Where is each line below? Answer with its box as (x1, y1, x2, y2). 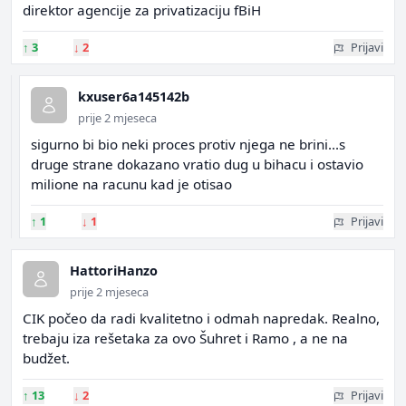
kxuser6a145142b (78, 88, 189, 105)
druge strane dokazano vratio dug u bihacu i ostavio (31, 155, 363, 173)
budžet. (23, 349, 70, 367)
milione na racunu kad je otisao (31, 175, 232, 193)
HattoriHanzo (70, 262, 158, 279)
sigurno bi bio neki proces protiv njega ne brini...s (31, 135, 345, 153)
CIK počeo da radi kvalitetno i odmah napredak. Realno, (23, 309, 380, 327)
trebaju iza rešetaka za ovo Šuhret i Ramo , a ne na (23, 329, 348, 347)
